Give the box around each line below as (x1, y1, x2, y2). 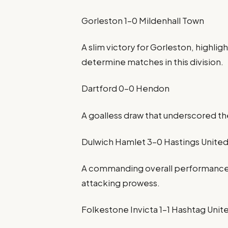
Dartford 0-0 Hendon (81, 83, 170, 94)
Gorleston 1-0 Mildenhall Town (81, 15, 205, 26)
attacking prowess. (81, 177, 160, 188)
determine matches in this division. (81, 56, 224, 68)
